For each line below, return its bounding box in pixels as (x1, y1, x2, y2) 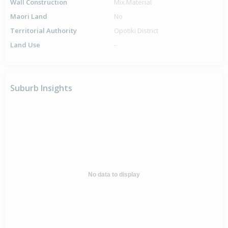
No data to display (88, 171, 140, 179)
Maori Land (10, 12, 47, 21)
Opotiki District (114, 26, 158, 36)
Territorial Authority (10, 26, 77, 36)
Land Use (10, 40, 40, 50)
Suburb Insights (10, 82, 72, 94)
